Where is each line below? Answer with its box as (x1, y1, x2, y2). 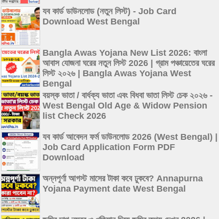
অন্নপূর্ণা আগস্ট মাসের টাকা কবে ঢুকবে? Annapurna (43, 173, 203, 183)
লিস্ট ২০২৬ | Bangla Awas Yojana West (43, 68, 191, 78)
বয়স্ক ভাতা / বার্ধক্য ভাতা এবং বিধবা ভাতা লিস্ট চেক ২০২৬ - (43, 90, 213, 100)
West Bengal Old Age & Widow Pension (43, 100, 207, 110)
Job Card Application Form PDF (43, 142, 175, 152)
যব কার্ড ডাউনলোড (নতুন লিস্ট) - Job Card (43, 6, 176, 16)
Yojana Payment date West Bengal (43, 183, 186, 194)
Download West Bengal (43, 16, 140, 26)
